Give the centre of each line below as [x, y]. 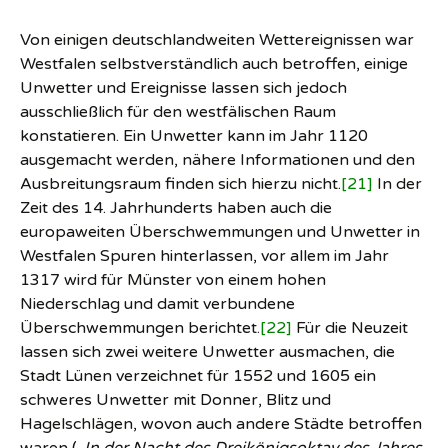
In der [397, 184]
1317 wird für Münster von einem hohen [173, 280]
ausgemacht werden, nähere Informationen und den [217, 160]
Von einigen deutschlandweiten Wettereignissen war [217, 40]
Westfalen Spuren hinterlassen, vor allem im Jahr [204, 256]
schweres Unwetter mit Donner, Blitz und [175, 400]
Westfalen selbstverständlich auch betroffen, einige [214, 64]
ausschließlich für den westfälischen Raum [178, 112]
